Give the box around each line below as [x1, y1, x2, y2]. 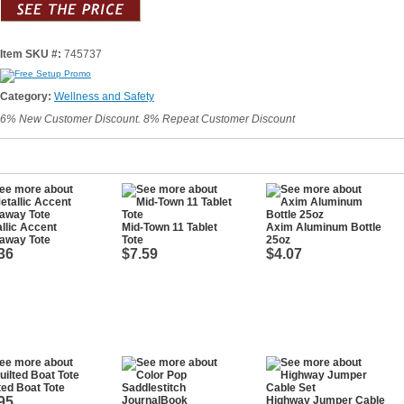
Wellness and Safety [54, 90, 154, 103]
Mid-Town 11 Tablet [122, 221, 217, 234]
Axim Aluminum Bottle [266, 221, 381, 234]
